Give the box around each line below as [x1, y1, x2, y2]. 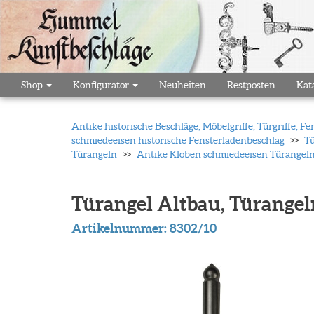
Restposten [227, 79, 275, 90]
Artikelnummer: [71, 221, 170, 235]
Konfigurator [73, 79, 131, 90]
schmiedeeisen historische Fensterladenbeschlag [71, 135, 285, 146]
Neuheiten [159, 79, 206, 90]
